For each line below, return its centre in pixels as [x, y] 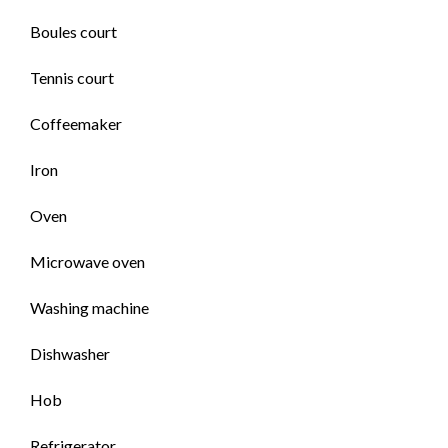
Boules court [73, 31]
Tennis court [72, 77]
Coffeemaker [76, 123]
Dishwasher [70, 353]
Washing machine [89, 307]
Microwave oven [87, 261]
